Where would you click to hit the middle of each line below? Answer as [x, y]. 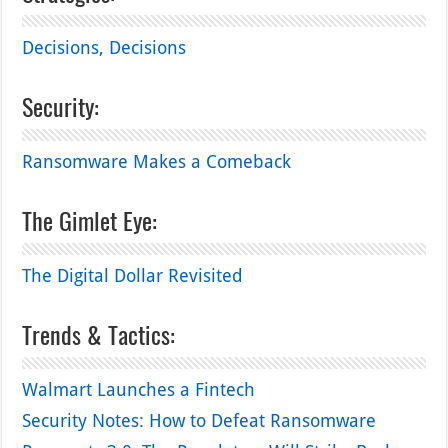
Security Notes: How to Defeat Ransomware [199, 421]
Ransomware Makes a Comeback [157, 162]
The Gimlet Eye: [90, 220]
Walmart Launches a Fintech [139, 390]
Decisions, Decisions [104, 48]
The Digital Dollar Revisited [133, 276]
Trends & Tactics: [99, 334]
